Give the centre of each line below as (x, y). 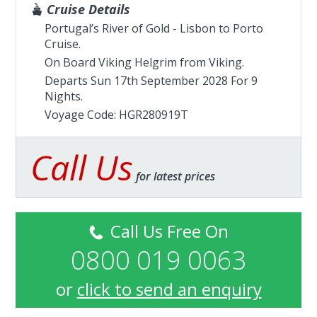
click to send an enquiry (169, 289)
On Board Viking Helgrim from (127, 62)
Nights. (64, 96)
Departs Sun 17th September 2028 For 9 (151, 81)
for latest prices (174, 176)
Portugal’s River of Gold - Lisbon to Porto (154, 28)
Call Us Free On (167, 231)
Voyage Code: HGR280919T (117, 115)
